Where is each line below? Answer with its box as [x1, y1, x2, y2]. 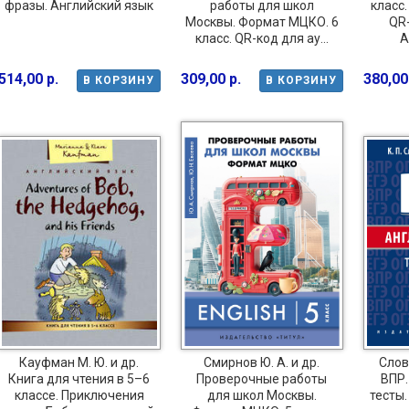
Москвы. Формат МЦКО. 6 [184, 14, 339, 29]
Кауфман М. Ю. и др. [19, 355, 139, 371]
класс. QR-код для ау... [194, 30, 329, 46]
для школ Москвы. [206, 388, 317, 404]
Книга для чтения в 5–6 [8, 372, 150, 387]
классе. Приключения [14, 388, 144, 404]
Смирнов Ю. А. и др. [204, 355, 320, 371]
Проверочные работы [196, 372, 327, 387]
